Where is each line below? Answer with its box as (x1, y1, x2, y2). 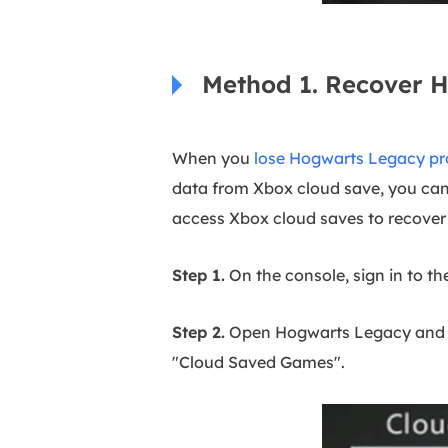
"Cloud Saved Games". (172, 352, 345, 372)
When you (172, 148, 254, 168)
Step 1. (172, 265, 225, 285)
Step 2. (172, 322, 225, 342)
